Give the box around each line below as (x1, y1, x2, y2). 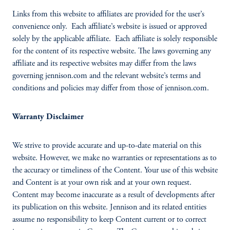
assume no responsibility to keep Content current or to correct (12, 216, 206, 224)
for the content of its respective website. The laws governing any (12, 47, 211, 55)
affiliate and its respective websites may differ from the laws (12, 60, 196, 68)
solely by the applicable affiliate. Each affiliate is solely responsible (12, 35, 217, 43)
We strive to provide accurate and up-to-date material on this (12, 142, 201, 150)
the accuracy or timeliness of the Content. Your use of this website (12, 166, 218, 175)
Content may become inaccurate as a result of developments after (12, 191, 215, 199)
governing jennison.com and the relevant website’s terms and (12, 72, 201, 80)
